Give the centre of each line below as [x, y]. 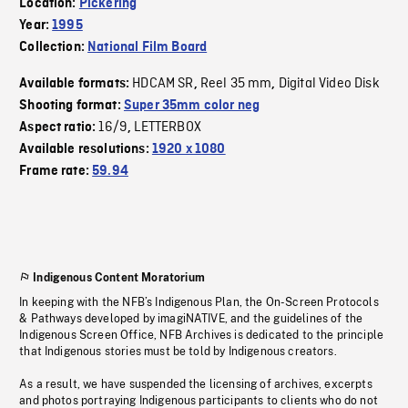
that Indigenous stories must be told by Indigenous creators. [178, 352]
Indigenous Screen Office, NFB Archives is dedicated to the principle [202, 336]
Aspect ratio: [59, 128]
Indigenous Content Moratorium [119, 278]
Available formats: [76, 84]
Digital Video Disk [329, 84]
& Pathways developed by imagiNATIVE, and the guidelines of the [191, 319]
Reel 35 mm [236, 84]
